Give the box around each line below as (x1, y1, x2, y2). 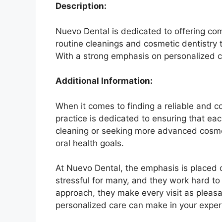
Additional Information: (55, 76, 153, 86)
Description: (55, 1, 107, 11)
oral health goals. (55, 138, 124, 148)
